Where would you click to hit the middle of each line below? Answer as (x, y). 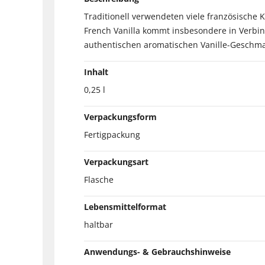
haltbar (98, 224)
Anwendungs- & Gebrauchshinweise (157, 251)
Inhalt (96, 72)
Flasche (99, 179)
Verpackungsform (120, 117)
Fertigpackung (112, 134)
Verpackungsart (116, 161)
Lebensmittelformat (125, 206)
